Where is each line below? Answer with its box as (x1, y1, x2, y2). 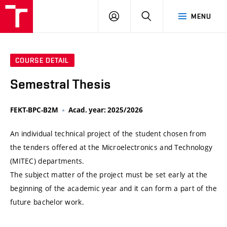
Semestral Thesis (10, 77, 111, 92)
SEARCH (151, 12, 179, 20)
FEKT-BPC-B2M (10, 105, 58, 115)
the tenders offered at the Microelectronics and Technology (10, 142, 213, 153)
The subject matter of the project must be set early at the (10, 170, 208, 180)
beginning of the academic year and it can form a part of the (10, 183, 217, 194)
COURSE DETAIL (15, 56, 69, 65)
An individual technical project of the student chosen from (10, 129, 207, 139)
